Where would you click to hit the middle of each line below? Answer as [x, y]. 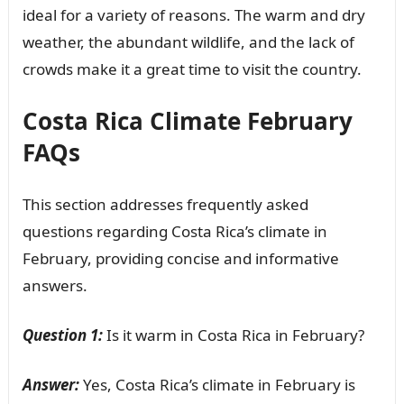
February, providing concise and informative [180, 259]
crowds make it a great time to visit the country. [192, 69]
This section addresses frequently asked [165, 205]
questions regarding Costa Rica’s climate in [174, 232]
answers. [55, 286]
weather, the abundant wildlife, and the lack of [188, 42]
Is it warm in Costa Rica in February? [233, 335]
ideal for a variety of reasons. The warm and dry [193, 15]
